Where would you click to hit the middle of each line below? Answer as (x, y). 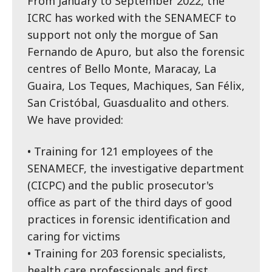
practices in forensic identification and (129, 219)
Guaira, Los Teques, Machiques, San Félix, (136, 85)
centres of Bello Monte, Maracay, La (122, 68)
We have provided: (75, 119)
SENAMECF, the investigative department (136, 168)
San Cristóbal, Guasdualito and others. (128, 102)
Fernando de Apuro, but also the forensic (136, 51)
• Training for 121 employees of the (120, 151)
